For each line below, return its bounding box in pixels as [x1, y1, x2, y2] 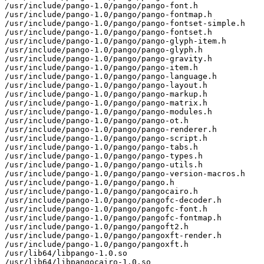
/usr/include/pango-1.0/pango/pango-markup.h [5, 89, 207, 98]
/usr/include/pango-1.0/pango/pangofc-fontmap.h [5, 213, 222, 222]
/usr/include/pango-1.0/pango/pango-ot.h [5, 115, 189, 125]
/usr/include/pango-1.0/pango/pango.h [5, 177, 174, 187]
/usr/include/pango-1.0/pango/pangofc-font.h [5, 204, 207, 213]
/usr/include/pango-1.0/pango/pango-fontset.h [5, 27, 212, 37]
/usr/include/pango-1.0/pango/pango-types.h [5, 151, 203, 160]
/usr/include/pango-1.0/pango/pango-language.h [5, 71, 217, 81]
